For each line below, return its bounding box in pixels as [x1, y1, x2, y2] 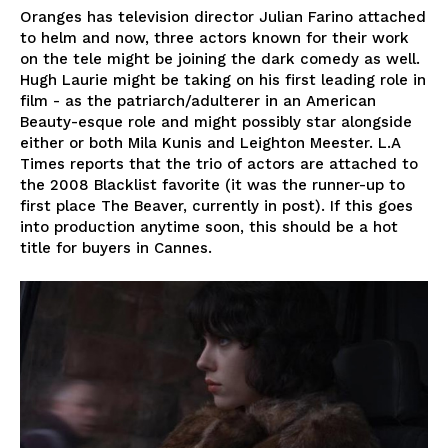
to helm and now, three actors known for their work [20, 29, 409, 48]
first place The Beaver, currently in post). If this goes [20, 197, 413, 216]
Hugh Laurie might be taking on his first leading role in [20, 71, 426, 90]
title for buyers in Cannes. [20, 239, 212, 258]
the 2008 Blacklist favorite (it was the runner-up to [20, 176, 405, 195]
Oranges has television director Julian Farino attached [20, 8, 426, 27]
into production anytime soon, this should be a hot [20, 218, 398, 237]
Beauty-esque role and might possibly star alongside [20, 113, 412, 132]
